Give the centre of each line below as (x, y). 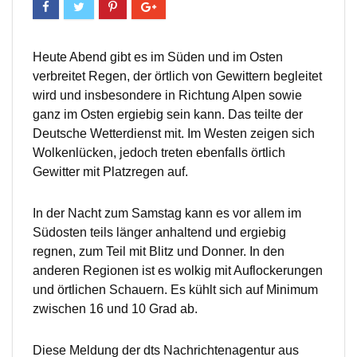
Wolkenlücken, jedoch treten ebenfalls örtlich (159, 153)
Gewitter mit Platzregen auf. (110, 172)
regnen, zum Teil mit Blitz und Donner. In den (159, 252)
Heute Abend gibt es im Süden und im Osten (158, 57)
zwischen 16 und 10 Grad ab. (115, 309)
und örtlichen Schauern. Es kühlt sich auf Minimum (175, 290)
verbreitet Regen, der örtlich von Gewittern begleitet (177, 76)
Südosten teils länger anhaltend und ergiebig (159, 233)
